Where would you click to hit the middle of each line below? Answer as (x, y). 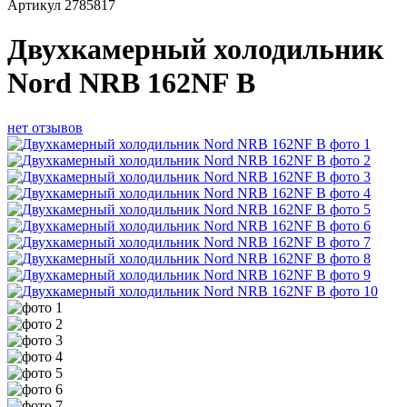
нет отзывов (45, 127)
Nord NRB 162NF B (131, 83)
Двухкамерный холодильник (195, 50)
